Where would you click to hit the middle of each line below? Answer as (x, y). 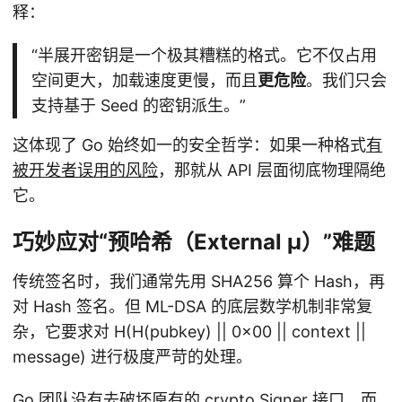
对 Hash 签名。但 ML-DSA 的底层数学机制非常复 (192, 307)
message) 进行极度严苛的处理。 (132, 357)
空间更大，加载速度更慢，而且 (144, 81)
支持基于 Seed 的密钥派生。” (138, 106)
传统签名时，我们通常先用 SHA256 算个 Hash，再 (199, 282)
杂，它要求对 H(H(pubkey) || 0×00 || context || (189, 332)
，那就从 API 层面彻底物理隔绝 (272, 170)
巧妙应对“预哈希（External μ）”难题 (194, 242)
